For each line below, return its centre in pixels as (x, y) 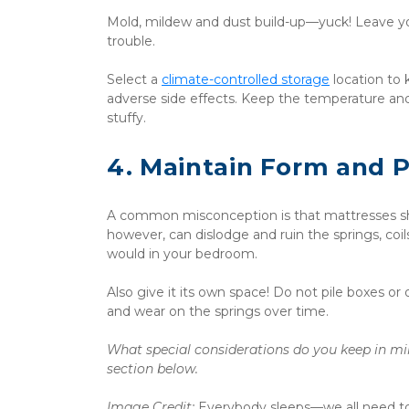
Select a (134, 79)
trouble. (133, 41)
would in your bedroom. (184, 254)
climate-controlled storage (246, 79)
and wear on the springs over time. (218, 311)
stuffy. (126, 118)
